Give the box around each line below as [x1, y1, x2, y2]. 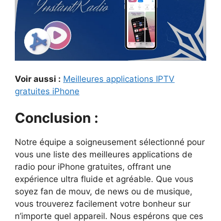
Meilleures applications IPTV [63, 74, 175, 84]
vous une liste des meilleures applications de [15, 149, 192, 160]
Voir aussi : [15, 74, 61, 84]
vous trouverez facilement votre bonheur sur [15, 199, 190, 209]
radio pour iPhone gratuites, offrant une [15, 162, 171, 172]
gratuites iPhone [15, 86, 79, 96]
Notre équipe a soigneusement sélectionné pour [15, 137, 205, 147]
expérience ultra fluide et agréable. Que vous [15, 174, 193, 184]
